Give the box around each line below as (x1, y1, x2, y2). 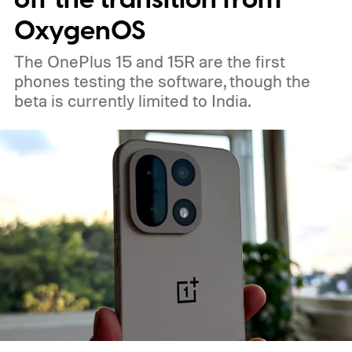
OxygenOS (13, 12, 145, 49)
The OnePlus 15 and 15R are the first (13, 50, 285, 71)
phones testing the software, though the (13, 70, 310, 91)
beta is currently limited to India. (13, 90, 251, 111)
